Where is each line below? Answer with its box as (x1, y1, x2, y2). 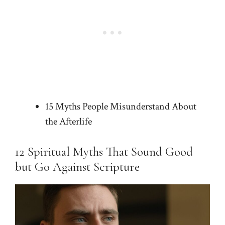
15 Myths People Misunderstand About (45, 99, 196, 113)
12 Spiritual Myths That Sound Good (15, 144, 193, 159)
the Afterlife (45, 115, 92, 128)
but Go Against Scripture (15, 159, 140, 174)
